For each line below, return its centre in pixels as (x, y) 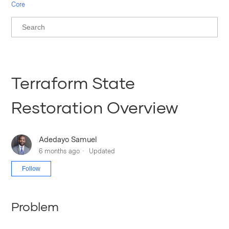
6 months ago (60, 151)
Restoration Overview (95, 107)
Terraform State (73, 83)
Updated (102, 151)
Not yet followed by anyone (96, 166)
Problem (35, 206)
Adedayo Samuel (68, 139)
